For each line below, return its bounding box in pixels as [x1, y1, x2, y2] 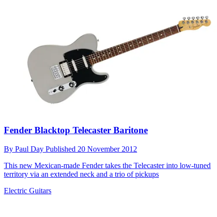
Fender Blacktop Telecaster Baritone [4, 124, 148, 135]
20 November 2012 [77, 144, 137, 153]
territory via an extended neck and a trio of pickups [4, 170, 159, 178]
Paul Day [15, 144, 46, 153]
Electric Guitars [4, 186, 51, 195]
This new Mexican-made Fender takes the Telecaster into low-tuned [4, 161, 211, 170]
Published [46, 144, 77, 153]
